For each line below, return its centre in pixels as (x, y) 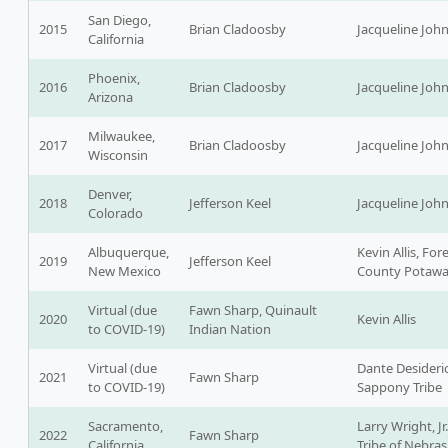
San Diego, (119, 20)
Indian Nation (230, 329)
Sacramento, (125, 426)
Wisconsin (118, 155)
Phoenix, (114, 78)
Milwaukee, (121, 136)
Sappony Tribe (399, 387)
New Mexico (124, 271)
